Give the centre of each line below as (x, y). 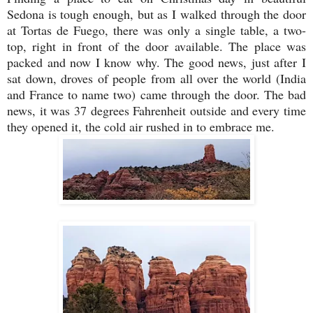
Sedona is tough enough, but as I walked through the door (156, 14)
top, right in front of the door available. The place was (156, 46)
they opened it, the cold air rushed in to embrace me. (141, 127)
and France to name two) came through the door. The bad (156, 95)
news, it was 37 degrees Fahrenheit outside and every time (156, 111)
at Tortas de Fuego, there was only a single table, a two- (156, 30)
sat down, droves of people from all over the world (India (156, 79)
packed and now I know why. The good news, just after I (156, 63)
